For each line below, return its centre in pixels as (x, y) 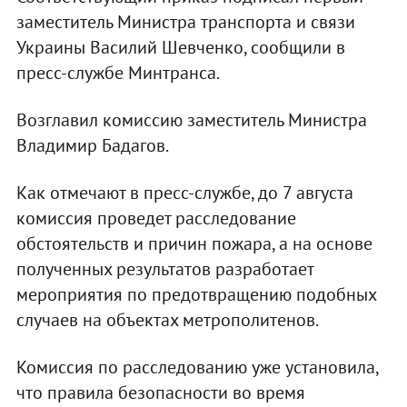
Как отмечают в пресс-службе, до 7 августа (184, 192)
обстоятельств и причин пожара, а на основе (194, 243)
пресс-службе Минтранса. (118, 72)
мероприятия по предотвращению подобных (196, 294)
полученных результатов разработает (164, 268)
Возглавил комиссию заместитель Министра (191, 119)
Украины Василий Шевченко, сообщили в (180, 47)
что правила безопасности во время (160, 392)
